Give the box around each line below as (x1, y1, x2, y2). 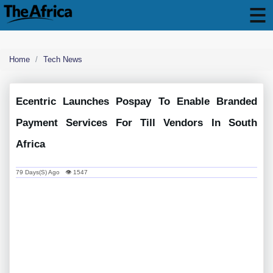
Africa (16, 138, 45, 150)
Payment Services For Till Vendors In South (16, 117, 257, 129)
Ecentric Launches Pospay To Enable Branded (16, 96, 257, 107)
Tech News (43, 55, 82, 64)
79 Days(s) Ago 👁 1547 (16, 169, 88, 175)
